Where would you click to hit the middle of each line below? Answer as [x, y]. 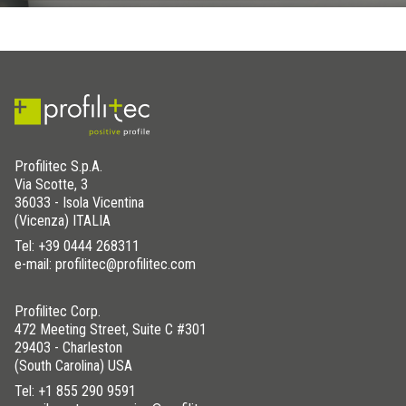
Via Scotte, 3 [51, 185]
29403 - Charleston [68, 348]
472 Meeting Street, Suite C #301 [111, 330]
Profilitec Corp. [58, 312]
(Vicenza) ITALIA [63, 221]
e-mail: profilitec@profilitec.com [105, 265]
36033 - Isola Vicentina [79, 203]
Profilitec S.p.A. [58, 167]
